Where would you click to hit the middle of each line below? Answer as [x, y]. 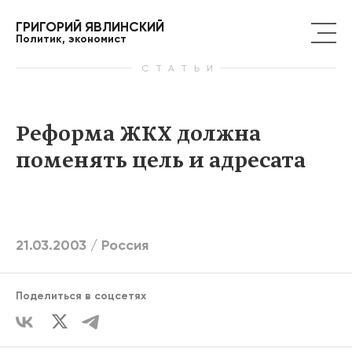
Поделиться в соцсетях [81, 296]
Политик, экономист [71, 38]
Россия [125, 246]
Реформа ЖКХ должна [138, 134]
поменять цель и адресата [161, 161]
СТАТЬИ [176, 68]
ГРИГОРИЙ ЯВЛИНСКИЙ [90, 26]
